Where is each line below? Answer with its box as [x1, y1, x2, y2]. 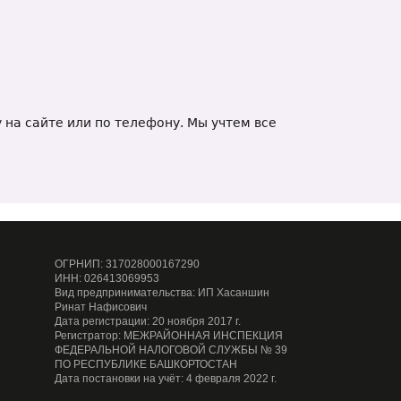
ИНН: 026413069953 [55, 272, 159, 285]
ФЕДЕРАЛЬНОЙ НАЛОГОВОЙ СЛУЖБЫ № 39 [55, 344, 287, 356]
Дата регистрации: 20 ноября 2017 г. [55, 315, 241, 328]
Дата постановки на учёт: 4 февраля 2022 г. [55, 372, 277, 385]
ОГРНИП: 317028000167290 [55, 258, 200, 270]
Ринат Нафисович [55, 301, 147, 313]
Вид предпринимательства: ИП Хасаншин [55, 286, 269, 299]
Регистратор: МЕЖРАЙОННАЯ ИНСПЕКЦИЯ [55, 329, 283, 342]
